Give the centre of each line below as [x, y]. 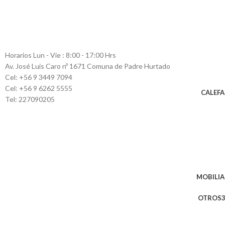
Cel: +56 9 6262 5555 [39, 88]
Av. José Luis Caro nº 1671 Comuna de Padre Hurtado [88, 66]
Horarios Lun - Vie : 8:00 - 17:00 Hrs [61, 55]
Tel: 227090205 [30, 99]
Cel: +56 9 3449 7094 [39, 77]
